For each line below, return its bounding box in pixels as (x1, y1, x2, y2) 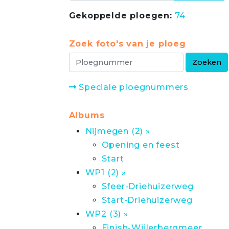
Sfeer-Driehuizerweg (101, 181, 194, 191)
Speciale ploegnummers (76, 82, 189, 92)
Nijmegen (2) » (85, 126, 150, 136)
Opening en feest (101, 140, 180, 150)
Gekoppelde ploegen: (68, 11, 172, 20)
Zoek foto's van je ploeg (68, 39, 186, 49)
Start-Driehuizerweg (101, 195, 193, 205)
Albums (68, 110, 105, 120)
